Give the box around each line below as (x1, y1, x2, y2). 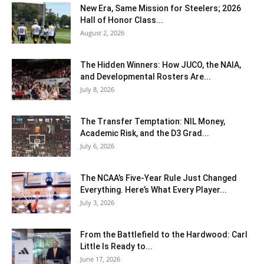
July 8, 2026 (80, 85, 114, 94)
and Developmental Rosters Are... (80, 72, 211, 82)
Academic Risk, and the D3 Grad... (80, 128, 209, 138)
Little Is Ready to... (80, 242, 153, 252)
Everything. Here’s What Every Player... (80, 185, 227, 195)
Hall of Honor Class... (80, 15, 163, 25)
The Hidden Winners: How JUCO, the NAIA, (80, 60, 241, 70)
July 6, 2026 (80, 141, 114, 151)
